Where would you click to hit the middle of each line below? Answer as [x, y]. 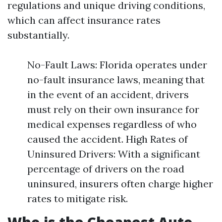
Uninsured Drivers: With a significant [114, 154]
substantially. [38, 35]
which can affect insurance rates [84, 20]
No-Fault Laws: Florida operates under [117, 65]
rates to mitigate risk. [78, 198]
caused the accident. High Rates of [108, 139]
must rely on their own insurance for [113, 109]
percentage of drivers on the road [106, 169]
